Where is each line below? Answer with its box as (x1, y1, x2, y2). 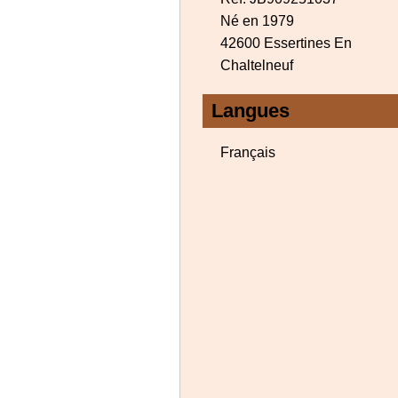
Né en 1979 (220, 13, 294, 28)
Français (220, 145, 275, 160)
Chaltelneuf (220, 58, 293, 73)
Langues (211, 99, 290, 122)
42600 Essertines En (220, 36, 352, 51)
